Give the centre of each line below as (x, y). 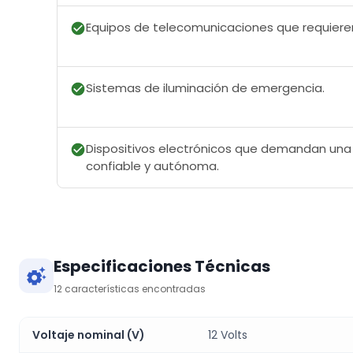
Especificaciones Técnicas (162, 267)
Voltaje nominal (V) (89, 335)
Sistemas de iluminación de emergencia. (205, 88)
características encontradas (134, 289)
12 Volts (228, 335)
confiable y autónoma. (152, 166)
